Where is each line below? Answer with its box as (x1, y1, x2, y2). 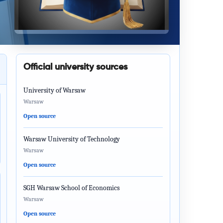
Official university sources (23, 63, 127, 72)
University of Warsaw (23, 86, 86, 95)
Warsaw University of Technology (23, 135, 120, 143)
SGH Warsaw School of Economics (23, 184, 119, 192)
